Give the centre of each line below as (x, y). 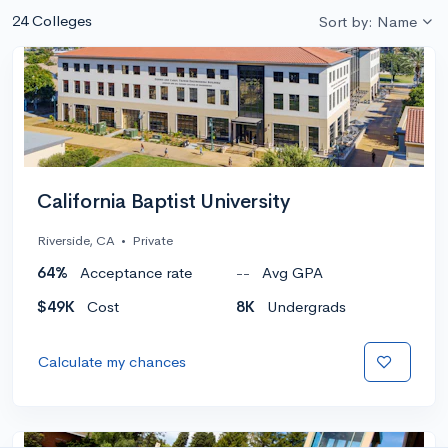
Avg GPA (292, 272)
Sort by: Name (367, 21)
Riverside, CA (76, 240)
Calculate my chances (112, 361)
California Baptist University (163, 201)
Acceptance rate (136, 272)
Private (152, 240)
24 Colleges (52, 20)
